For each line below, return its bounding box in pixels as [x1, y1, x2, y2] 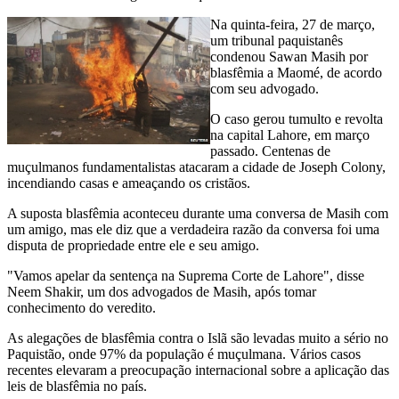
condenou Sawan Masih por [210, 48, 368, 64]
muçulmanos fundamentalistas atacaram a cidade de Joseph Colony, [7, 159, 386, 175]
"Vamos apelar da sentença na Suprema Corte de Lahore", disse [7, 267, 364, 283]
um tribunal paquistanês [210, 32, 343, 48]
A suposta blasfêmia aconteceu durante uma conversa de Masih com [7, 205, 388, 221]
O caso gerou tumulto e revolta [210, 110, 383, 126]
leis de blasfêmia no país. [7, 378, 147, 394]
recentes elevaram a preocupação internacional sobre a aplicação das [7, 362, 389, 378]
